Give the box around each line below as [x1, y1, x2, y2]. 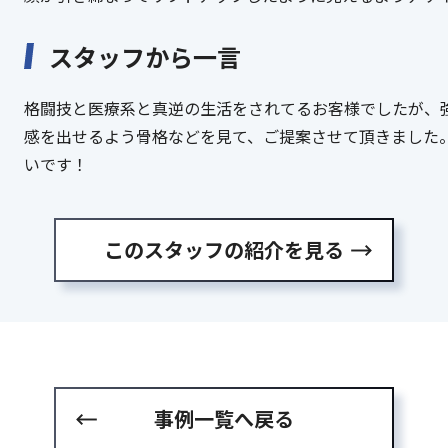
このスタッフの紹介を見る [104, 235, 344, 264]
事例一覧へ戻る [154, 404, 294, 433]
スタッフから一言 [49, 39, 241, 74]
